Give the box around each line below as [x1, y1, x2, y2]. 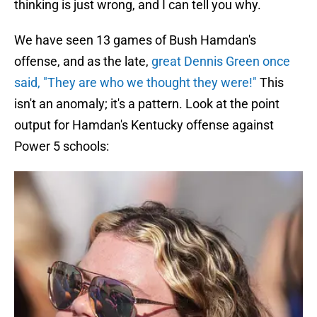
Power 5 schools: [14, 139, 109, 154]
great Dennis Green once [151, 54, 290, 69]
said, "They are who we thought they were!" [14, 75, 257, 91]
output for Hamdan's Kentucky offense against [14, 117, 274, 133]
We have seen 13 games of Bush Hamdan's [14, 33, 256, 48]
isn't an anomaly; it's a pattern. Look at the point [14, 96, 279, 112]
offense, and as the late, [14, 54, 151, 69]
